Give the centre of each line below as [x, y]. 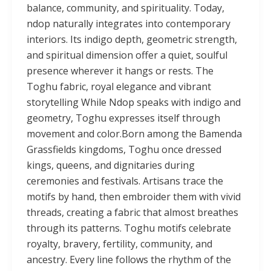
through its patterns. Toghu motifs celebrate [129, 228]
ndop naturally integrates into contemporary [129, 24]
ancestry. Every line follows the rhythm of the [129, 260]
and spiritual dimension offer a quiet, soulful [127, 55]
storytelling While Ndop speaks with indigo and [134, 103]
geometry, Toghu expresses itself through [123, 118]
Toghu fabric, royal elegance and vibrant [119, 87]
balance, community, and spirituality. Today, [126, 8]
